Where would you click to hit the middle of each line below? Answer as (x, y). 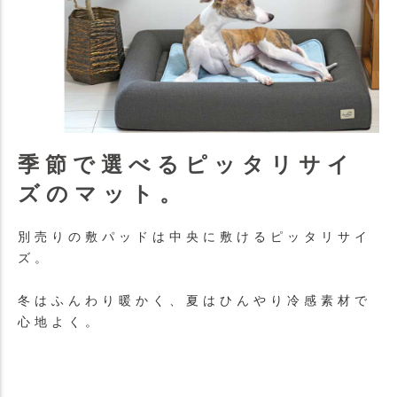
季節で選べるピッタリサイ (187, 165)
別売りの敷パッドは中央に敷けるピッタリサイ (195, 237)
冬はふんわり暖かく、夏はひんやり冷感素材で (195, 301)
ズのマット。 (102, 195)
